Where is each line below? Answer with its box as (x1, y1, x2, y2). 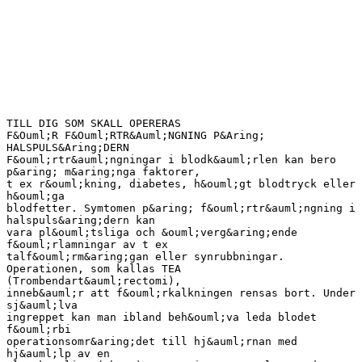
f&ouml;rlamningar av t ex (6, 238, 168, 250)
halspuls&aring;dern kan (6, 213, 155, 226)
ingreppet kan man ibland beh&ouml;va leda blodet (6, 310, 317, 323)
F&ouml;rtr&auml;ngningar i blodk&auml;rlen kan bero (6, 153, 336, 166)
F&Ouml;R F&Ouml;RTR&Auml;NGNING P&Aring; (6, 128, 265, 141)
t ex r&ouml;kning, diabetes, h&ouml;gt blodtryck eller (6, 177, 356, 190)
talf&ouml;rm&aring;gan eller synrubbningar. (6, 250, 284, 263)
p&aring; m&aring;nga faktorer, (6, 165, 200, 178)
